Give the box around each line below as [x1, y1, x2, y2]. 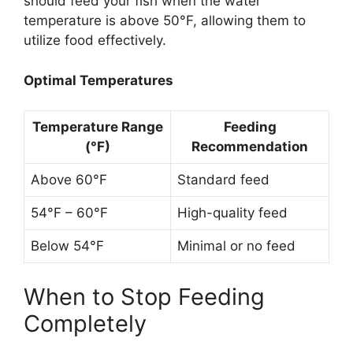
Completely [24, 309, 147, 337]
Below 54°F [31, 238, 104, 255]
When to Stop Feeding [24, 282, 265, 310]
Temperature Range [32, 119, 163, 136]
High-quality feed [177, 205, 288, 221]
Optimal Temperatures [24, 72, 173, 88]
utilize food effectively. [24, 32, 166, 49]
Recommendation [191, 139, 308, 155]
